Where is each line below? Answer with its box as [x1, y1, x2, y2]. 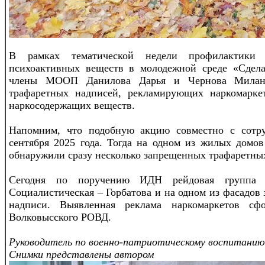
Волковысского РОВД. [9, 211, 111, 223]
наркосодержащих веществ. [9, 99, 135, 111]
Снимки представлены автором [9, 248, 154, 260]
